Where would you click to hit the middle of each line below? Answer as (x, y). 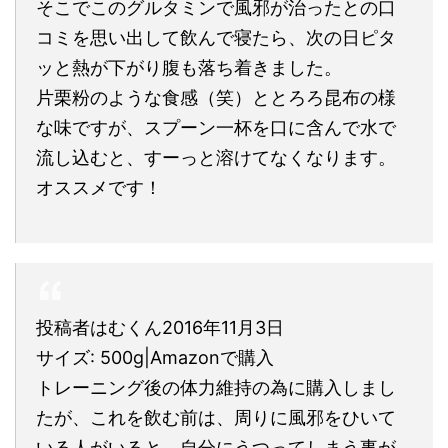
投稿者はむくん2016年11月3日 (160, 327)
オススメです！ (99, 187)
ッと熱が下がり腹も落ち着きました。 (189, 67)
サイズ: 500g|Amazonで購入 (155, 357)
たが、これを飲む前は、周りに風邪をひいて (216, 417)
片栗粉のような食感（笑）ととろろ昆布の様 (216, 97)
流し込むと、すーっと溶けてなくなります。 (216, 157)
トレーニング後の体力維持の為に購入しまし (216, 387)
